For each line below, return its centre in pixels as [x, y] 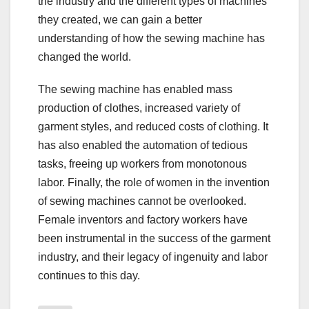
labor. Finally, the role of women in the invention [154, 182]
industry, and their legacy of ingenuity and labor [153, 257]
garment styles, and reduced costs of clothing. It [153, 126]
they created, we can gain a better [120, 19]
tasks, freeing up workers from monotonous [142, 163]
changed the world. [84, 57]
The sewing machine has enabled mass [135, 89]
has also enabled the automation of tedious [143, 145]
